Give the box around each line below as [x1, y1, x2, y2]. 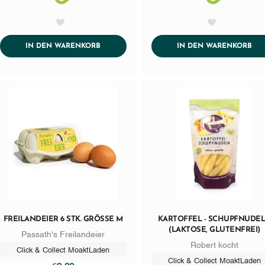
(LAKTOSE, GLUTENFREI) [169, 225, 260, 234]
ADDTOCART [100, 42, 144, 50]
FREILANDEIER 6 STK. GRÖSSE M [3, 215, 117, 223]
